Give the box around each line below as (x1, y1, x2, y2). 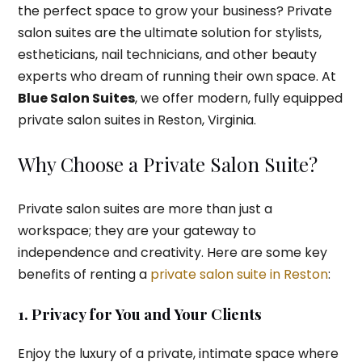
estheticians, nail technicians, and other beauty (17, 45, 317, 65)
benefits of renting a (17, 265, 150, 284)
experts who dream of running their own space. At (17, 67, 336, 86)
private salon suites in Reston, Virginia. (17, 111, 256, 130)
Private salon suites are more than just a (17, 200, 272, 219)
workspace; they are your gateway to (17, 221, 256, 241)
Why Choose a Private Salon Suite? (17, 151, 318, 178)
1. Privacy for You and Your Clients (17, 303, 265, 324)
